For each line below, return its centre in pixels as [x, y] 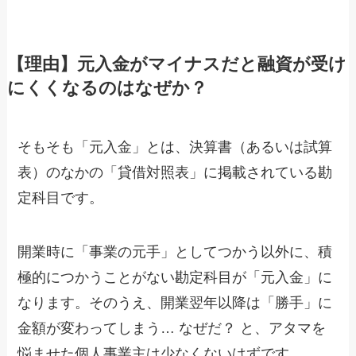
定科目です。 [61, 198]
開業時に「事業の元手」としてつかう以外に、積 [175, 252]
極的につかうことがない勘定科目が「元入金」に [175, 278]
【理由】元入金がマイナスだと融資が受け [176, 65]
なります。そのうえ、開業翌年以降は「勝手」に [175, 303]
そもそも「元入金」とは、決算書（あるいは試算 [175, 147]
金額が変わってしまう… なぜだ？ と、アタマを [172, 329]
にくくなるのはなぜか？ [107, 89]
